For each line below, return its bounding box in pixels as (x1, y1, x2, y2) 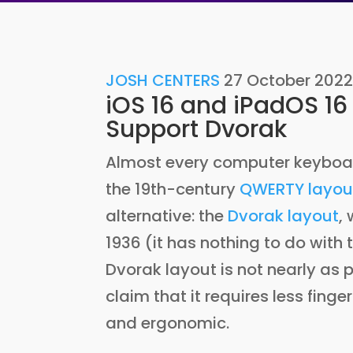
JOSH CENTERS (106, 69, 221, 92)
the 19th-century (106, 178, 240, 201)
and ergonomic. (106, 312, 230, 335)
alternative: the (106, 205, 229, 228)
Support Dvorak (106, 113, 288, 147)
